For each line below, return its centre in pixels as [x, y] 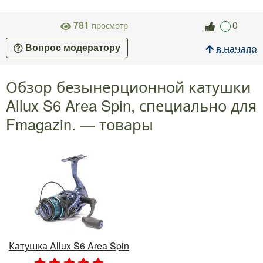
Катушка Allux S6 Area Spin [69, 246]
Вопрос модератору [73, 48]
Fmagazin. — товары [80, 124]
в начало [237, 48]
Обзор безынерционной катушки [128, 86]
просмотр [109, 26]
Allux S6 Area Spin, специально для [131, 105]
